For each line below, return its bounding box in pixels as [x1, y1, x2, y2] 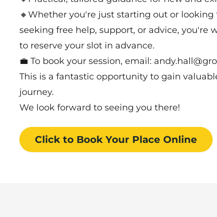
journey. [19, 86, 54, 97]
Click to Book [35, 133, 103, 145]
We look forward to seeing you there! [19, 102, 180, 113]
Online [163, 133, 197, 145]
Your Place [103, 133, 163, 145]
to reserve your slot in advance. [19, 40, 155, 51]
